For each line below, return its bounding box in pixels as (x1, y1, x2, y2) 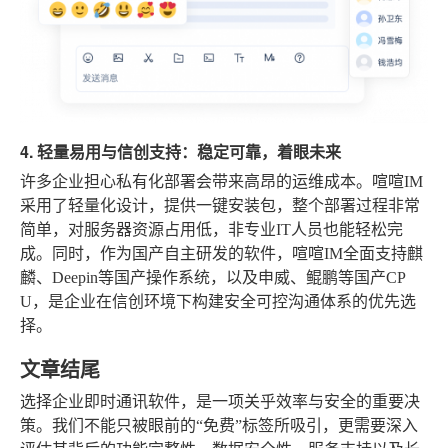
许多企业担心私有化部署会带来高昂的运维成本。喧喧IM (20, 172, 423, 190)
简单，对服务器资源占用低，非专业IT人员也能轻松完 (20, 220, 403, 238)
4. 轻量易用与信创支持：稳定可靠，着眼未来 (20, 139, 341, 163)
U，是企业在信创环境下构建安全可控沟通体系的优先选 (20, 292, 416, 310)
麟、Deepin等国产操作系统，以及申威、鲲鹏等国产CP (20, 268, 406, 286)
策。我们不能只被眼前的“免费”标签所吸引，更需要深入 (20, 416, 418, 434)
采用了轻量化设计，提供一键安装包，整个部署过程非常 (20, 196, 420, 214)
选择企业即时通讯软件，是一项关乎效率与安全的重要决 (20, 392, 420, 410)
